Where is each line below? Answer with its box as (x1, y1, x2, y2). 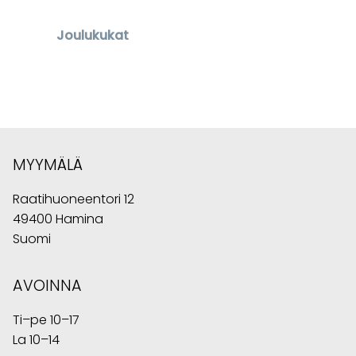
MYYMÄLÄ (13, 154, 83, 176)
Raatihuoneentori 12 (13, 190, 134, 209)
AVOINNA (13, 275, 82, 297)
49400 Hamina (13, 210, 103, 229)
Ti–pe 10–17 (13, 311, 79, 330)
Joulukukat (56, 26, 129, 45)
